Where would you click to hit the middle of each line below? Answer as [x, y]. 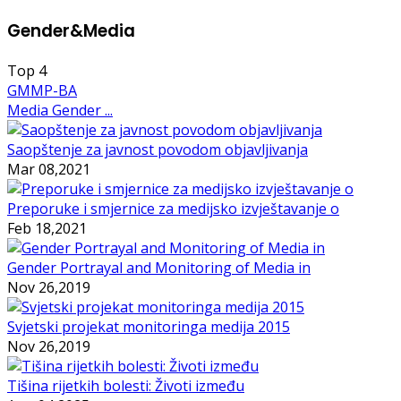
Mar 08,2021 [49, 169]
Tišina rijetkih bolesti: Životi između [126, 385]
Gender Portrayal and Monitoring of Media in [159, 267]
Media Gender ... [60, 110]
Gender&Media [71, 30]
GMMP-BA [42, 90]
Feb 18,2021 [47, 228]
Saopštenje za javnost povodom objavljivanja [158, 149]
